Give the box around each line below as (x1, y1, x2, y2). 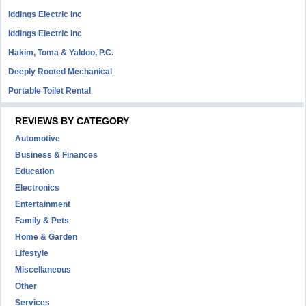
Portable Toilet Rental (8, 86, 92, 96)
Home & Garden (15, 232, 78, 242)
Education (15, 167, 55, 177)
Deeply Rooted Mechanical (8, 67, 113, 77)
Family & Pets (15, 216, 70, 226)
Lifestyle (15, 249, 49, 259)
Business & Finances (15, 150, 98, 161)
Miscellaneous (15, 265, 72, 275)
